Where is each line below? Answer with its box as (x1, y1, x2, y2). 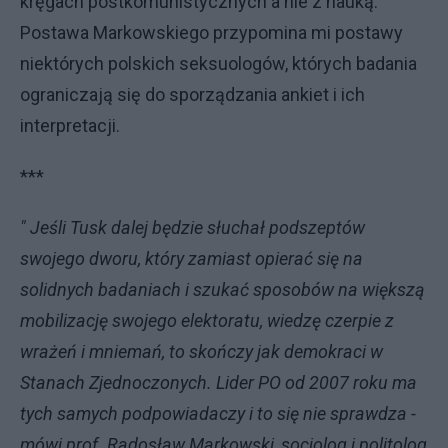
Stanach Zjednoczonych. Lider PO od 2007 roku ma (20, 372, 417, 393)
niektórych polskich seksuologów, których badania (20, 53, 417, 74)
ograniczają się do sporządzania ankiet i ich (20, 84, 365, 105)
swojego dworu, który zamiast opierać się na (20, 248, 363, 269)
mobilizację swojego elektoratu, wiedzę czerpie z (20, 310, 394, 331)
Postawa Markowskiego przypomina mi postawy (20, 22, 403, 43)
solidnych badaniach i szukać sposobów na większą (20, 279, 425, 300)
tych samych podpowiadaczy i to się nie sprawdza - (20, 403, 416, 424)
